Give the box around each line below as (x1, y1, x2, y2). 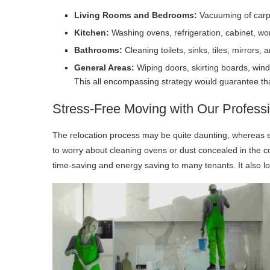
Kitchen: (74, 27, 109, 37)
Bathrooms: (74, 45, 122, 55)
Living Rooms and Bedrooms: (74, 10, 197, 20)
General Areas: (74, 62, 134, 72)
